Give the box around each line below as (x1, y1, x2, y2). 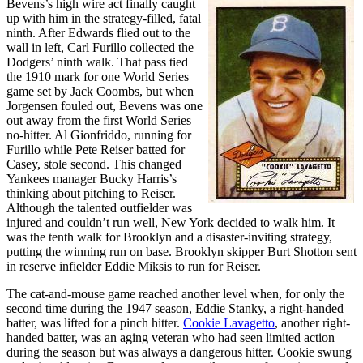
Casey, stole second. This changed (6, 156, 181, 171)
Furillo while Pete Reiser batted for (6, 142, 185, 156)
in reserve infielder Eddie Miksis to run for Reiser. (6, 258, 261, 273)
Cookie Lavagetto (183, 315, 275, 330)
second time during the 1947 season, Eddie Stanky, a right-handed (6, 301, 344, 315)
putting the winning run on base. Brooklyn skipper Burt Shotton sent (6, 244, 357, 258)
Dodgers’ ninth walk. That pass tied (6, 54, 188, 69)
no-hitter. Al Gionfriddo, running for (6, 127, 191, 142)
